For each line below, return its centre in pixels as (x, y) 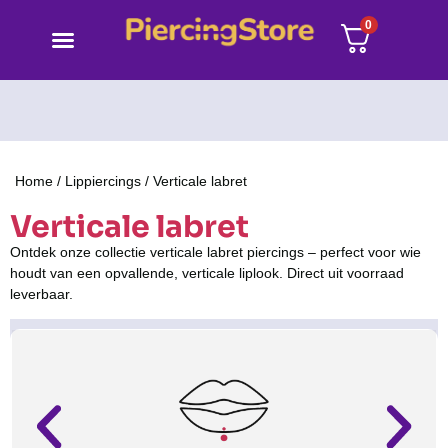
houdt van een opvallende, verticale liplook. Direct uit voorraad (207, 273)
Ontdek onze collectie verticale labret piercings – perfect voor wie (215, 252)
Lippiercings (103, 181)
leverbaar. (41, 294)
